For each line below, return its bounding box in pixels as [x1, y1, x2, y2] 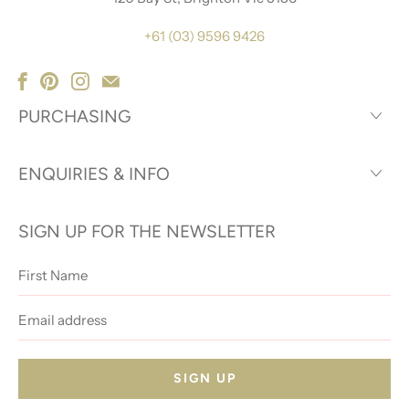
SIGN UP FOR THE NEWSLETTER [18, 220, 276, 242]
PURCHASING [18, 105, 131, 127]
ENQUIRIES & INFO [18, 163, 170, 184]
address [17, 315, 67, 333]
